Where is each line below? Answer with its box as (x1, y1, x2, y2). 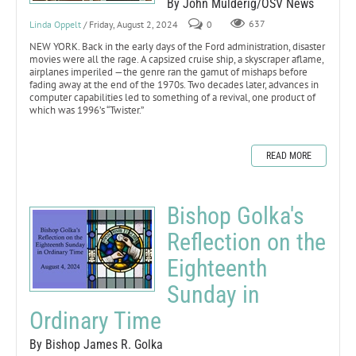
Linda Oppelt (29, 17, 81, 30)
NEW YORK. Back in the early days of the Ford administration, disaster (29, 39, 325, 53)
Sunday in (167, 280, 260, 308)
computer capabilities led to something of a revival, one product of (29, 90, 315, 104)
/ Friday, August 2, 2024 (83, 17, 178, 30)
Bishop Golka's (167, 201, 304, 230)
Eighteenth (167, 253, 267, 282)
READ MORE (266, 149, 311, 161)
